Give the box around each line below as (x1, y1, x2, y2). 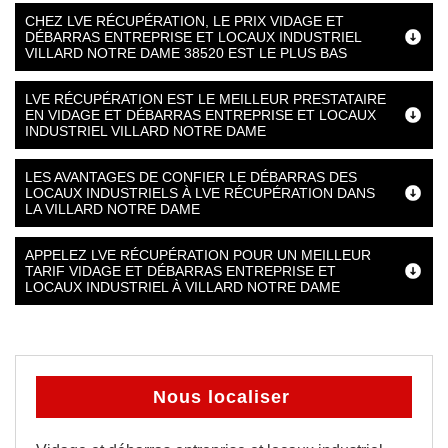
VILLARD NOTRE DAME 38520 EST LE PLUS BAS (25, 45, 347, 61)
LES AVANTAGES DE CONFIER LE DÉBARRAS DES (25, 169, 357, 185)
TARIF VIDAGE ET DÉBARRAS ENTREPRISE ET (25, 263, 336, 279)
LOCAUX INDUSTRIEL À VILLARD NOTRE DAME (25, 279, 340, 295)
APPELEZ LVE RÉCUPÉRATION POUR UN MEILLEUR (25, 247, 371, 263)
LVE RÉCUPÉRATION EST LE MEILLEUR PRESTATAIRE (25, 91, 386, 107)
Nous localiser (153, 387, 290, 407)
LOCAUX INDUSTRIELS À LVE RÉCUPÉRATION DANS (25, 185, 375, 201)
